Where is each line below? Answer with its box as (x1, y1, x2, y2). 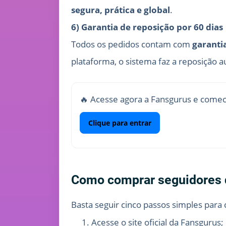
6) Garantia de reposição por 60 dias (71, 21, 223, 33)
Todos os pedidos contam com (71, 38, 192, 50)
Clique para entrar (88, 118, 151, 128)
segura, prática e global (71, 4, 170, 16)
